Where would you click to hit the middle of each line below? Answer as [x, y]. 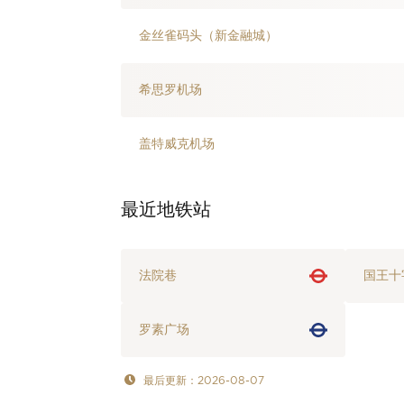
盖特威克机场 [177, 144]
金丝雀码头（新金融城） [209, 36]
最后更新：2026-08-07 [204, 381]
